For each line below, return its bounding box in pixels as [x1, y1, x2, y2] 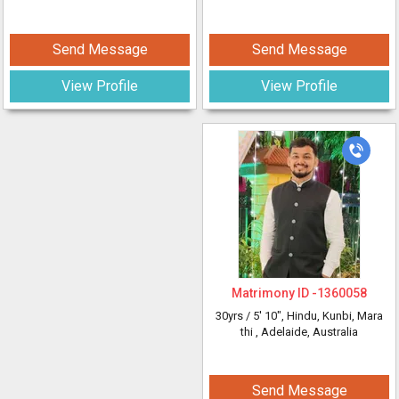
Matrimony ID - [232, 286, 317, 300]
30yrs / [216, 309, 253, 322]
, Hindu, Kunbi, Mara [281, 309, 383, 322]
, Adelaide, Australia [256, 325, 358, 338]
